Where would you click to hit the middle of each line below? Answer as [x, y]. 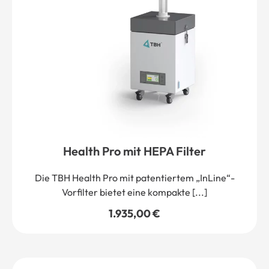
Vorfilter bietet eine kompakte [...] [134, 192]
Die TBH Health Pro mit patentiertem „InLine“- [134, 178]
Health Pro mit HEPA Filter [134, 151]
